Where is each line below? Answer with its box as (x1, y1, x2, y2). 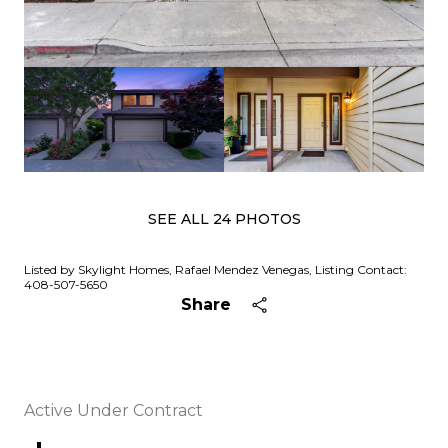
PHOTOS (230, 210, 301, 228)
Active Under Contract (24, 401, 203, 420)
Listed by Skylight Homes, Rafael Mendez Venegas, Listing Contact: (24, 262, 407, 277)
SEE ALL (147, 210, 213, 228)
